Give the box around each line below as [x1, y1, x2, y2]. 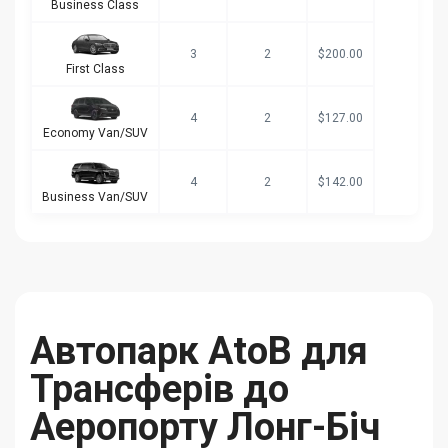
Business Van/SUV [42, 189, 148, 204]
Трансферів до [30, 366, 289, 411]
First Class [65, 61, 125, 76]
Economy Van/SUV [42, 125, 148, 140]
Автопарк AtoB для [30, 328, 368, 373]
